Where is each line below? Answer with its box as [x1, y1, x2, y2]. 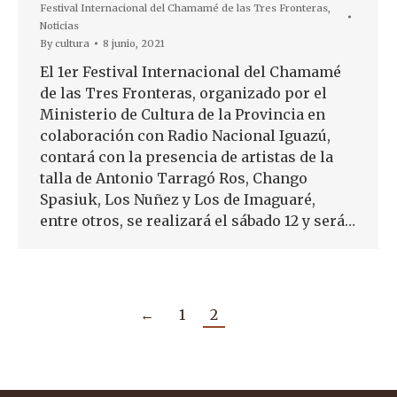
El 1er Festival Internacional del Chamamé [40, 63, 341, 81]
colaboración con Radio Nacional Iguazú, [40, 127, 331, 144]
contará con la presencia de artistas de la [40, 148, 333, 166]
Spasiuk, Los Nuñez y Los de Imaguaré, [40, 191, 315, 208]
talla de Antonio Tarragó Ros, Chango [40, 169, 307, 187]
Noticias [40, 19, 79, 32]
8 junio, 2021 [103, 37, 165, 50]
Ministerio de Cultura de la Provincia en [40, 105, 325, 123]
